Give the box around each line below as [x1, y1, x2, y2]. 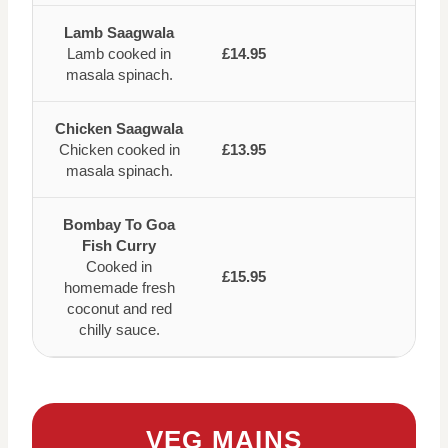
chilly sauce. [78, 321, 160, 338]
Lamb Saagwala [64, 24, 174, 41]
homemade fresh [63, 279, 175, 296]
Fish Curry [82, 237, 156, 254]
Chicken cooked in [58, 141, 180, 158]
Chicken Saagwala [55, 120, 183, 137]
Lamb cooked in [67, 45, 171, 62]
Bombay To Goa [63, 216, 175, 233]
